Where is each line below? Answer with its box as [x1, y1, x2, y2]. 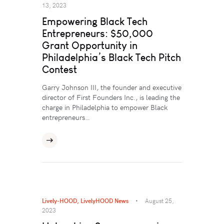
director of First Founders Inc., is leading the [42, 92, 180, 102]
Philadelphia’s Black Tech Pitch [42, 51, 181, 64]
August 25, [145, 196, 174, 205]
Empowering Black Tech [42, 15, 147, 28]
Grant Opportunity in [42, 39, 137, 52]
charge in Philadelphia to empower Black [42, 102, 167, 112]
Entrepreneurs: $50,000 [42, 27, 153, 40]
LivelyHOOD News [80, 196, 128, 205]
